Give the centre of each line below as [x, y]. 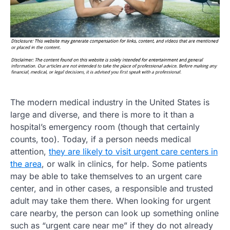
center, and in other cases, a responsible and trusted [112, 189]
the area [26, 164]
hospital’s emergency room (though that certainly [105, 127]
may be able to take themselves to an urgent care [106, 176]
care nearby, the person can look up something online [114, 213]
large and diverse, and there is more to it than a [102, 115]
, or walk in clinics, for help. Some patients [124, 164]
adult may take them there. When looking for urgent [110, 201]
